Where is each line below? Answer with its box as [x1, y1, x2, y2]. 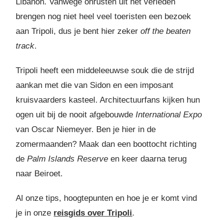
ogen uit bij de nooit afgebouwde [16, 110, 136, 120]
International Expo [136, 110, 202, 120]
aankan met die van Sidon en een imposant [16, 81, 174, 90]
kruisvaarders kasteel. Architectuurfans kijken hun [16, 95, 200, 105]
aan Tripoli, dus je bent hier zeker [16, 27, 141, 36]
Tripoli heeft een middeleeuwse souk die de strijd [16, 66, 194, 76]
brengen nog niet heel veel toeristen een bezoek [16, 12, 192, 22]
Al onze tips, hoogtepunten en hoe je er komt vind [16, 193, 197, 203]
